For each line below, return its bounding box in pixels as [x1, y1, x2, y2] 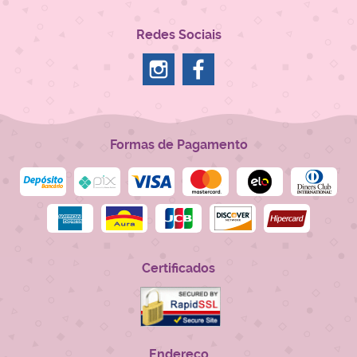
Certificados [142, 261, 215, 277]
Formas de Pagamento [109, 137, 248, 153]
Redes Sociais [135, 27, 222, 43]
